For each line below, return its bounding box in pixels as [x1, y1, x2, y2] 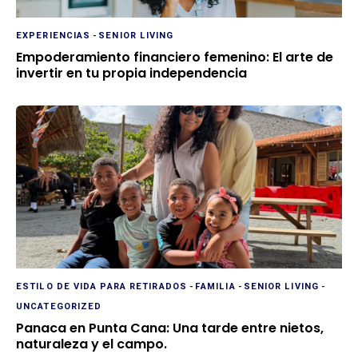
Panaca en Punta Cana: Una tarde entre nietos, [16, 319, 324, 338]
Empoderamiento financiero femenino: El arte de [16, 48, 333, 67]
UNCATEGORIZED [16, 300, 102, 314]
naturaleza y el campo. [16, 335, 167, 354]
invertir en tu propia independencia [16, 64, 247, 83]
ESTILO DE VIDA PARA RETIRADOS [16, 280, 187, 294]
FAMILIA [194, 280, 236, 294]
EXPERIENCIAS [16, 29, 91, 43]
